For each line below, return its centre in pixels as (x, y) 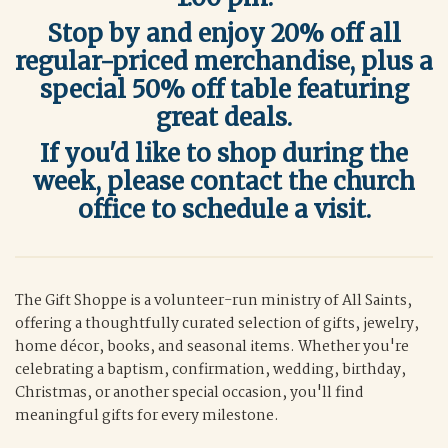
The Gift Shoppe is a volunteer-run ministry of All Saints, (213, 301)
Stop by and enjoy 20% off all (224, 34)
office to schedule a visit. (224, 210)
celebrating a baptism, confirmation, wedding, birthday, (210, 370)
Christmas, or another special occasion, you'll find (189, 393)
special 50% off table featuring (224, 90)
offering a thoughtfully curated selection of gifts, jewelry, (217, 324)
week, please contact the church (224, 182)
